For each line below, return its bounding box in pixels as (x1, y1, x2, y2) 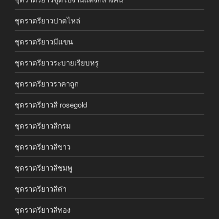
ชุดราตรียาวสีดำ (15, 183, 66, 194)
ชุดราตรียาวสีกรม (15, 120, 71, 131)
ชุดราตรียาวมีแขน (15, 36, 73, 46)
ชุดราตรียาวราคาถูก (15, 78, 79, 88)
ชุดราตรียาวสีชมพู (15, 162, 72, 173)
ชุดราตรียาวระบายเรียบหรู (15, 57, 99, 67)
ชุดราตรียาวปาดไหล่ (15, 15, 80, 25)
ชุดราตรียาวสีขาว (15, 141, 70, 152)
